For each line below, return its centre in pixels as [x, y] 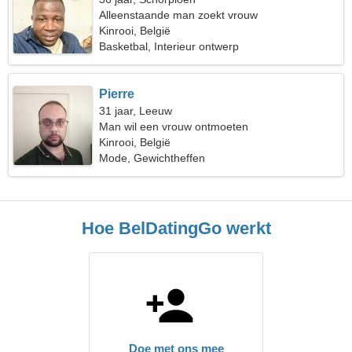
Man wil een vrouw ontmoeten [174, 126]
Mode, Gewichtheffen [152, 158]
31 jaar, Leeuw [136, 111]
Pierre [117, 94]
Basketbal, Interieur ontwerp [169, 46]
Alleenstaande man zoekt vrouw [179, 15]
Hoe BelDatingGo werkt [176, 228]
